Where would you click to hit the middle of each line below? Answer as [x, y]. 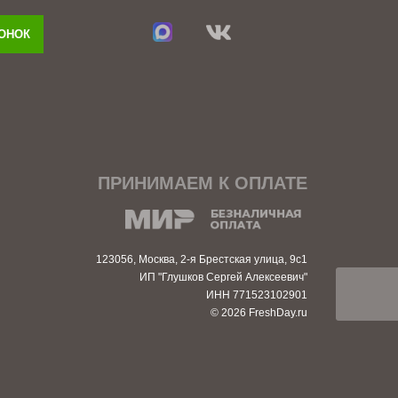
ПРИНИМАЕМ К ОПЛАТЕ [202, 183]
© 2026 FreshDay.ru [259, 313]
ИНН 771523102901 [256, 295]
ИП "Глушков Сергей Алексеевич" [223, 277]
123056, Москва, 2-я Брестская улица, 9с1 [201, 259]
